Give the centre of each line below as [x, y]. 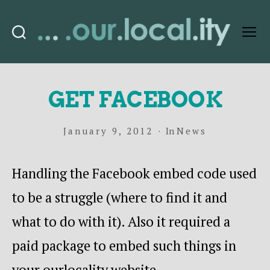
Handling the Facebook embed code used [134, 173]
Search [29, 44]
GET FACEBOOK [135, 99]
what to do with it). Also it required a [121, 221]
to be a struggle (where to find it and [120, 197]
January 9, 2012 [108, 130]
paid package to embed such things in [124, 245]
